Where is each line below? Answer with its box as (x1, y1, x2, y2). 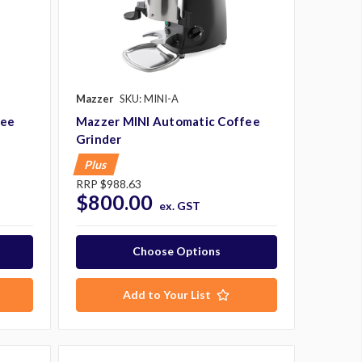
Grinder (75, 131, 122, 146)
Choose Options (132, 243, 221, 258)
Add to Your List (123, 287, 212, 301)
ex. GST (158, 198, 200, 213)
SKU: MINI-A (119, 91, 179, 105)
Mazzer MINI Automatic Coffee (75, 113, 260, 128)
